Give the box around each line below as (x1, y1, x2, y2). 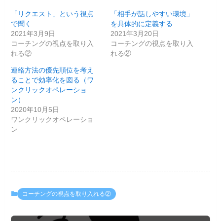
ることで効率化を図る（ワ (11, 76, 94, 84)
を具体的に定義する (110, 20, 173, 28)
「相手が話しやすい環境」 (110, 10, 193, 18)
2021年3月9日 (11, 30, 56, 38)
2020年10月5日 (11, 106, 60, 114)
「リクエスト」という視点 (11, 10, 94, 18)
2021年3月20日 (110, 30, 159, 38)
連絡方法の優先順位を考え (11, 66, 94, 74)
